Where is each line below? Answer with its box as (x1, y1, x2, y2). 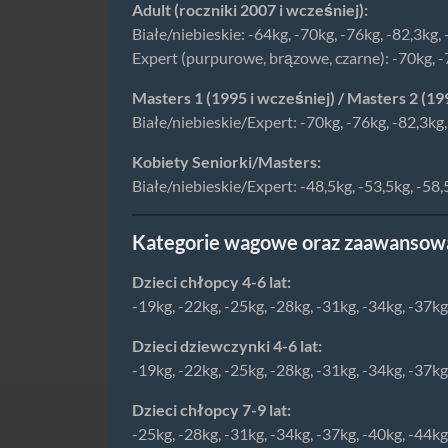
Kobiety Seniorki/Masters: (132, 152, 321, 171)
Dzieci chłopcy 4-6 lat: (132, 272, 291, 291)
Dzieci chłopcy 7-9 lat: (132, 400, 291, 419)
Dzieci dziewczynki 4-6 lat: (132, 336, 322, 355)
